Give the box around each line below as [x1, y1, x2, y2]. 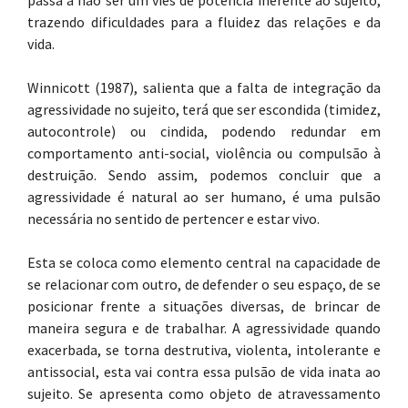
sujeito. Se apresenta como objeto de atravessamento [27, 384, 381, 403]
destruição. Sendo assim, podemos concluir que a [27, 166, 381, 184]
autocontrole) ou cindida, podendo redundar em [27, 122, 381, 140]
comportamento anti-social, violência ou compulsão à [27, 144, 381, 162]
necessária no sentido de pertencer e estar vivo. [27, 209, 320, 228]
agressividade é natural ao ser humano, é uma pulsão [27, 188, 381, 206]
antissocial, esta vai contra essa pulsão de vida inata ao [27, 362, 381, 381]
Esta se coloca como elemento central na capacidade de [27, 253, 381, 271]
